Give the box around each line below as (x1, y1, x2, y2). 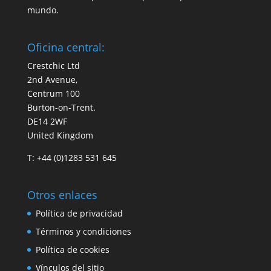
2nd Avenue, (27, 73, 77, 85)
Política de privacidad (35, 207, 123, 219)
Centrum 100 (27, 87, 80, 99)
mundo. (27, 4, 59, 16)
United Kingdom (27, 129, 93, 141)
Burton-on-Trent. (27, 101, 96, 113)
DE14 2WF (27, 115, 67, 127)
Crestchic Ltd (27, 59, 80, 71)
